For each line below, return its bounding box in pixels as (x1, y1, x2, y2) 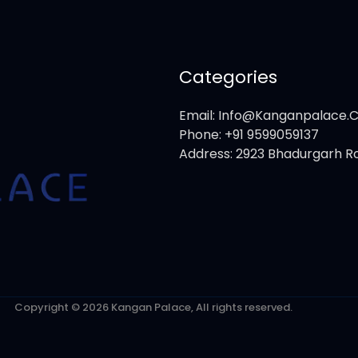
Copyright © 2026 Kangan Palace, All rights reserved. (14, 300, 292, 316)
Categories (179, 65, 277, 90)
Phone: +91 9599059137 (179, 125, 319, 145)
